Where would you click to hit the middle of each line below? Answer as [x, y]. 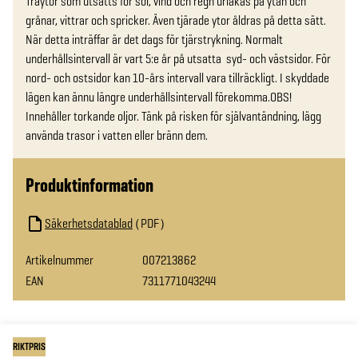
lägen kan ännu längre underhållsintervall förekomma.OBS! [159, 97]
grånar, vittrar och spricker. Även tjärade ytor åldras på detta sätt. [176, 20]
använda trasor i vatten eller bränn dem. [117, 135]
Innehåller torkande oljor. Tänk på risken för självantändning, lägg [173, 116]
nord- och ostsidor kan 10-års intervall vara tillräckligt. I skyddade [177, 78]
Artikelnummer [60, 260]
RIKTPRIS [29, 347]
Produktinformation [89, 185]
